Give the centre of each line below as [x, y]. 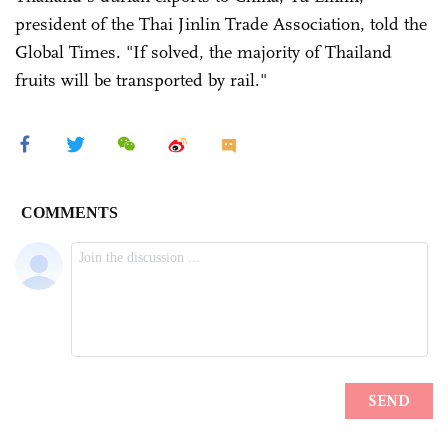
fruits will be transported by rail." [141, 79]
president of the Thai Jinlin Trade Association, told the [221, 23]
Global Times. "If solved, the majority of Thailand [203, 51]
